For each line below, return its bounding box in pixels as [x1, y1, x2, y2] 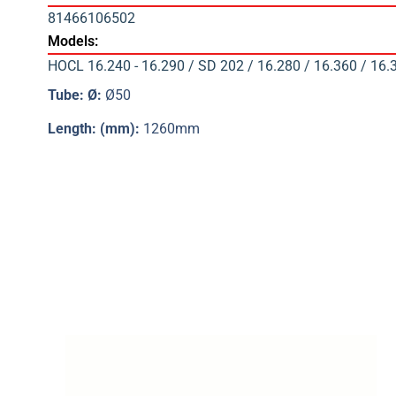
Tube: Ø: [47, 86, 105, 103]
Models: [47, 33, 98, 50]
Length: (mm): [47, 120, 143, 138]
